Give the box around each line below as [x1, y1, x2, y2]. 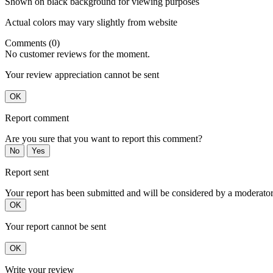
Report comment [5, 113, 69, 124]
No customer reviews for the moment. [5, 49, 150, 60]
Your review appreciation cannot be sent [5, 69, 159, 80]
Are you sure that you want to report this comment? [5, 133, 202, 144]
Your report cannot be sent [5, 221, 106, 232]
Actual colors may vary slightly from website [5, 17, 177, 28]
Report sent [5, 167, 49, 178]
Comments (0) [5, 38, 60, 49]
